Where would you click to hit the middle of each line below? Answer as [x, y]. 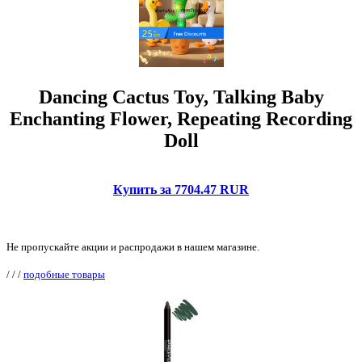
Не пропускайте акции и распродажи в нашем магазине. [133, 247]
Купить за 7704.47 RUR [181, 190]
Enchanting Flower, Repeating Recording [181, 119]
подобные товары [64, 275]
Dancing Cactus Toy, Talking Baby [181, 97]
